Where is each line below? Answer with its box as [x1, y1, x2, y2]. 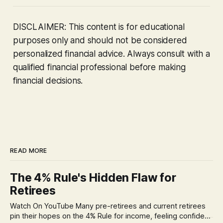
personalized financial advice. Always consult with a [12, 48, 210, 59]
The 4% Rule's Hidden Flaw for [10, 170, 176, 185]
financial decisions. [12, 75, 83, 86]
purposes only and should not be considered [12, 35, 187, 45]
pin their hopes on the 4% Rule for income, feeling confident [10, 211, 211, 221]
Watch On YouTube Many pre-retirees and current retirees [10, 201, 76, 211]
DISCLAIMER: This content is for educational [12, 21, 185, 32]
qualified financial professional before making [12, 62, 186, 72]
